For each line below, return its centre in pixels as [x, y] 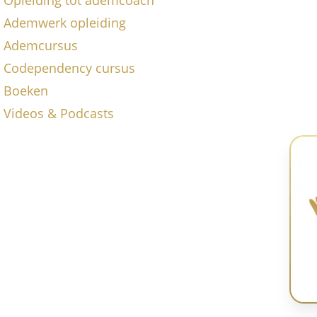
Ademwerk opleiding [65, 22]
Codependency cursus [69, 68]
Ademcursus [41, 45]
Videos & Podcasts [59, 113]
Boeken [26, 90]
